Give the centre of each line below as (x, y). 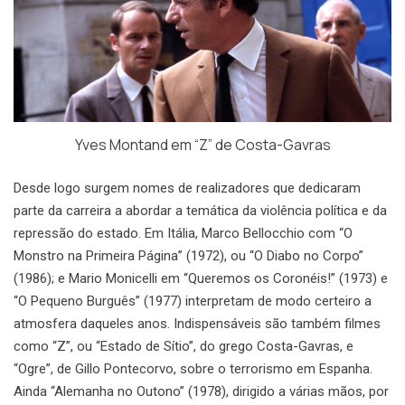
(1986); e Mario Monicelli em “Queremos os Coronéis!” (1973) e (201, 279)
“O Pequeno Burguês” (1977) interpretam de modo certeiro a (193, 301)
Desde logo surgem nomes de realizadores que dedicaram (187, 188)
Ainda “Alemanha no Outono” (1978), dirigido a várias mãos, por (201, 392)
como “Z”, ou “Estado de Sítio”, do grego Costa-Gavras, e (184, 347)
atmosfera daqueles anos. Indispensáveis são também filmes (197, 324)
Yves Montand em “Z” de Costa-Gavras (202, 145)
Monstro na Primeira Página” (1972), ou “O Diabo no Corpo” (188, 256)
